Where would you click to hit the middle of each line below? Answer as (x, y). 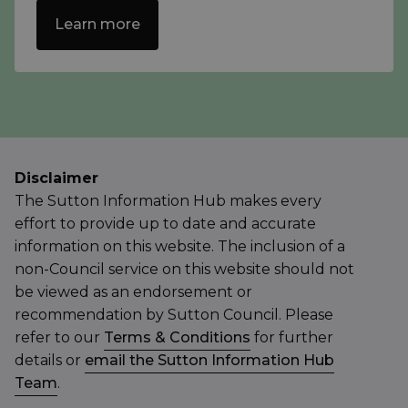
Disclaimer (56, 178)
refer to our (59, 338)
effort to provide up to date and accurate (165, 224)
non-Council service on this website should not (184, 270)
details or (50, 361)
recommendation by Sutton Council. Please (174, 315)
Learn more (97, 25)
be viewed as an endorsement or (133, 292)
